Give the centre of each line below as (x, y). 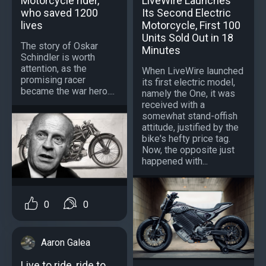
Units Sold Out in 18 (188, 38)
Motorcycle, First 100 (191, 26)
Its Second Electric (186, 13)
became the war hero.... (68, 91)
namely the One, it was (189, 94)
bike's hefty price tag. (186, 139)
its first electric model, (189, 83)
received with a (173, 105)
